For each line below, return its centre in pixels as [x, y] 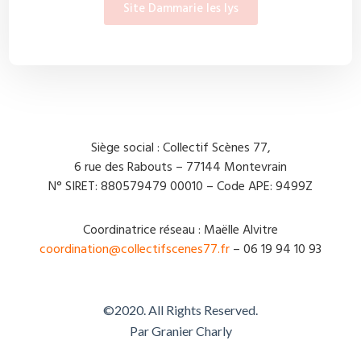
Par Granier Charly [180, 331]
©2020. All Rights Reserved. [180, 310]
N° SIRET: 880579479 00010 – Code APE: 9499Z [180, 187]
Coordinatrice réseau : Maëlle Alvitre [180, 231]
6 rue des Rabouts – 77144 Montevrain [180, 168]
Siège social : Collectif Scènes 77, [180, 149]
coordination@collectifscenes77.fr [135, 250]
